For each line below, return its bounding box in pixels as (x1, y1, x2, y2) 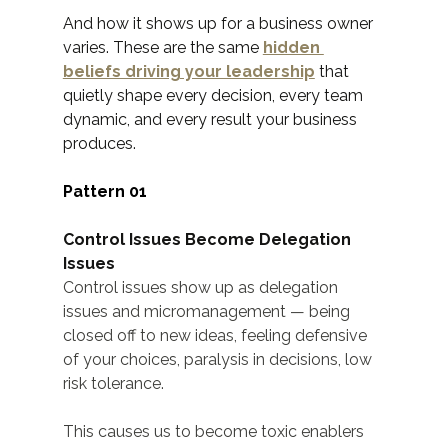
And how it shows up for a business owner (62, 14, 377, 34)
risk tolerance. (62, 374, 164, 394)
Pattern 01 (62, 182, 147, 202)
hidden (262, 38, 324, 58)
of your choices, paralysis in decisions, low (62, 350, 376, 370)
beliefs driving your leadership (62, 62, 315, 82)
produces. (62, 134, 136, 154)
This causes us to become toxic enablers (62, 422, 368, 442)
